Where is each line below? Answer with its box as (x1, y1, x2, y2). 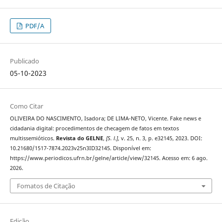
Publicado (9, 56, 39, 66)
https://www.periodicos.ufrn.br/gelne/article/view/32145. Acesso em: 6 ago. (9, 155, 208, 162)
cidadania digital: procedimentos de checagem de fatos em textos (9, 125, 179, 132)
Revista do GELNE (55, 135, 103, 142)
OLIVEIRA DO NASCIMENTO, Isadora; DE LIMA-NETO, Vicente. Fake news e (9, 115, 201, 122)
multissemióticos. (9, 135, 56, 142)
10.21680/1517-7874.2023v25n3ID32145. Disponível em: (9, 145, 151, 152)
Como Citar (9, 102, 43, 111)
